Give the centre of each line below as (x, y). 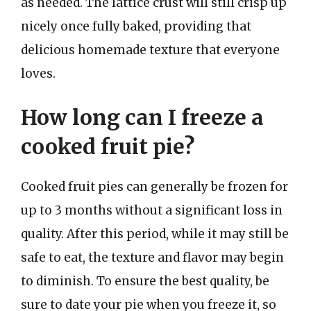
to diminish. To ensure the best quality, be (145, 281)
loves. (38, 73)
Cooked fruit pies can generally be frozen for (154, 187)
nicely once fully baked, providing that (136, 26)
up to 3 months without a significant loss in (152, 210)
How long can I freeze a (142, 117)
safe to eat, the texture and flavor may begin (152, 258)
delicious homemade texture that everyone (150, 50)
